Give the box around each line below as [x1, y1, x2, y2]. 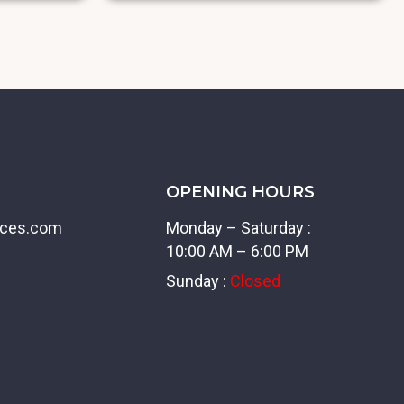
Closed [229, 271, 280, 290]
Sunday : [165, 271, 230, 290]
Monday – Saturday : [165, 217, 311, 237]
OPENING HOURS [165, 181, 315, 202]
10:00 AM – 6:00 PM [165, 241, 308, 261]
